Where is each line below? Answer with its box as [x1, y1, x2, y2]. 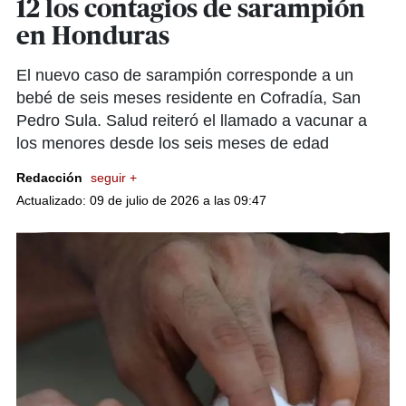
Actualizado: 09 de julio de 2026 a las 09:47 [16, 193, 266, 208]
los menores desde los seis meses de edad [16, 134, 329, 152]
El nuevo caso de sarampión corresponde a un [16, 66, 353, 84]
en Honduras [16, 24, 169, 50]
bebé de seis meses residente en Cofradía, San [16, 89, 361, 107]
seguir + [91, 170, 137, 185]
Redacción [16, 170, 86, 185]
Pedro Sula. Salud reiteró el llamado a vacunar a [16, 111, 367, 130]
